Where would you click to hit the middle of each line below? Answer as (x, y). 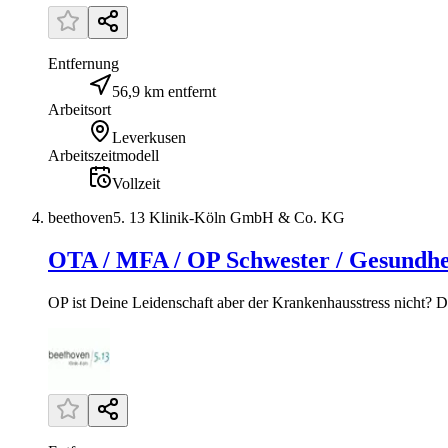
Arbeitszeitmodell (103, 156)
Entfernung (83, 64)
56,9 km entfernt (164, 92)
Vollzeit (136, 184)
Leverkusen (149, 138)
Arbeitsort (79, 110)
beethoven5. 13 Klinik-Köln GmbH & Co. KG (196, 218)
